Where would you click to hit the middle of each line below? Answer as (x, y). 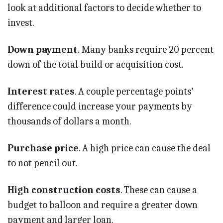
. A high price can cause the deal (145, 148)
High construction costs (64, 190)
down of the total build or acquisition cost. (96, 65)
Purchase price (43, 148)
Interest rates (41, 92)
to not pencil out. (43, 163)
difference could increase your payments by (100, 107)
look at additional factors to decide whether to (104, 8)
